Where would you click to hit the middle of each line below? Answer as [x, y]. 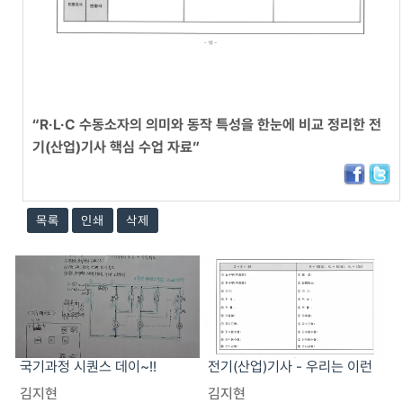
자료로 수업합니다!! [264, 384]
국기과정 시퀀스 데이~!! [89, 367]
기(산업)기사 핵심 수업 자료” [116, 147]
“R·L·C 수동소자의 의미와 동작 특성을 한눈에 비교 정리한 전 [207, 124]
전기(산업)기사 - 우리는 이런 [291, 367]
